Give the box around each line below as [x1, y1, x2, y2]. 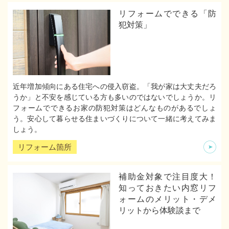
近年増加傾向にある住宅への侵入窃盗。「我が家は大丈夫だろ [13, 82, 216, 90]
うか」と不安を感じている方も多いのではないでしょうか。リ [13, 93, 216, 101]
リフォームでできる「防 [119, 9, 216, 18]
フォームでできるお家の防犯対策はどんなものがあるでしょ [13, 104, 216, 112]
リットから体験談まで [119, 205, 200, 215]
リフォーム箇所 [18, 143, 72, 151]
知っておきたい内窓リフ [119, 183, 216, 192]
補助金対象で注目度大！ [119, 172, 216, 181]
